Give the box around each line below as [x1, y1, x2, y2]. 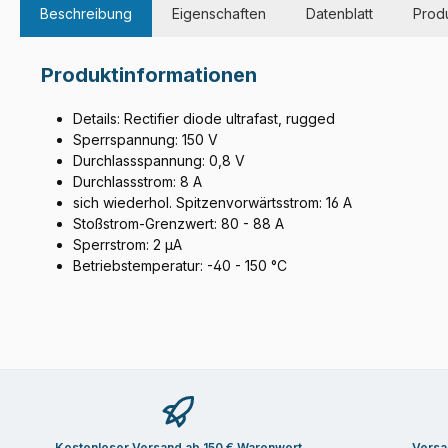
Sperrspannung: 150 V [73, 131, 218, 149]
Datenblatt [306, 5, 373, 23]
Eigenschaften [172, 5, 266, 23]
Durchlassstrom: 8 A [73, 173, 202, 191]
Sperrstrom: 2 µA [73, 236, 182, 254]
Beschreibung [40, 5, 132, 23]
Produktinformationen [41, 63, 257, 88]
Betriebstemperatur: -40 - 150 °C [73, 257, 287, 275]
